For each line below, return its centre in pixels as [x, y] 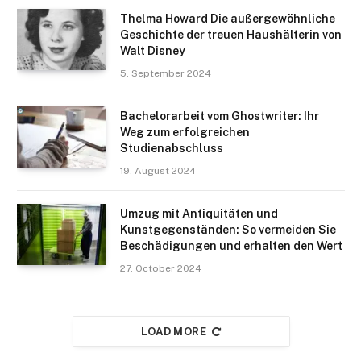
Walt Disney [153, 51]
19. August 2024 [158, 171]
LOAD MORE [174, 332]
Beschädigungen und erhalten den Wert [231, 246]
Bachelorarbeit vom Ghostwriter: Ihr [220, 116]
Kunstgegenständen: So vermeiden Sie [228, 230]
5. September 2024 [166, 74]
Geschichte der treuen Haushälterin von [231, 35]
